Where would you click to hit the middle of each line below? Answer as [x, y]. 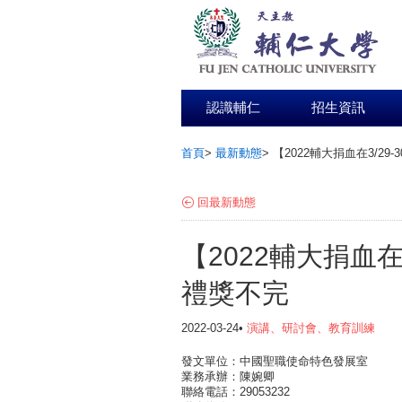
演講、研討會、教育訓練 [311, 328]
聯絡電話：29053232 [236, 392]
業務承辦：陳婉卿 [228, 376]
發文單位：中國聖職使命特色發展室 [275, 361]
